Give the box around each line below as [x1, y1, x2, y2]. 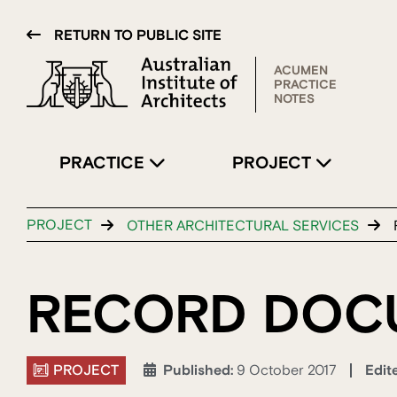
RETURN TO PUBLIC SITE [54, 27, 222, 44]
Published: [163, 362, 237, 380]
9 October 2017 [237, 362, 337, 380]
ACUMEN [274, 62, 328, 79]
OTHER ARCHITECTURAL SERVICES [127, 216, 359, 235]
